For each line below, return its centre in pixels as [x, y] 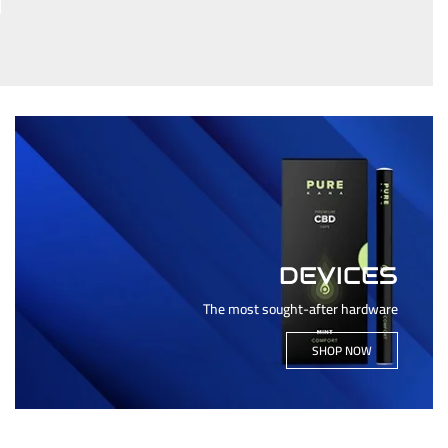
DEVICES [338, 275]
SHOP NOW [342, 350]
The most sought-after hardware [300, 308]
